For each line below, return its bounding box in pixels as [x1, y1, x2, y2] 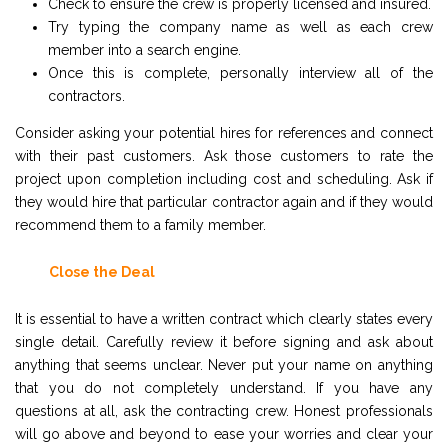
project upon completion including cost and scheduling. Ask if [15, 170, 433, 187]
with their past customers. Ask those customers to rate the [15, 147, 433, 164]
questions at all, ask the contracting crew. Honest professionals [15, 402, 433, 419]
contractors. [47, 87, 125, 104]
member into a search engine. [47, 41, 241, 58]
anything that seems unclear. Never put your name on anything [15, 356, 433, 373]
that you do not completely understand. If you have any [15, 379, 433, 396]
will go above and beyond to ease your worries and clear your [15, 425, 433, 442]
